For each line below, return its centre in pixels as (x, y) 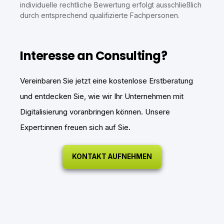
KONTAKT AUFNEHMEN (112, 157)
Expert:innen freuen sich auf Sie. (75, 127)
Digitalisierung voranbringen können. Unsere (95, 111)
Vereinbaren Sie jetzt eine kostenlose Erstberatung (106, 80)
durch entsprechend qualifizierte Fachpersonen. (100, 15)
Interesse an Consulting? (93, 55)
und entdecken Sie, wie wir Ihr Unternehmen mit (102, 96)
